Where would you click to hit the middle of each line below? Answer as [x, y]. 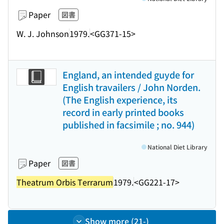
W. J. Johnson [43, 33]
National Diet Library [177, 147]
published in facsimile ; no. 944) [128, 124]
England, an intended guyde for [128, 74]
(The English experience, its [120, 99]
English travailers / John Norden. [131, 87]
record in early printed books [123, 112]
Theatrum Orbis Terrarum [65, 182]
